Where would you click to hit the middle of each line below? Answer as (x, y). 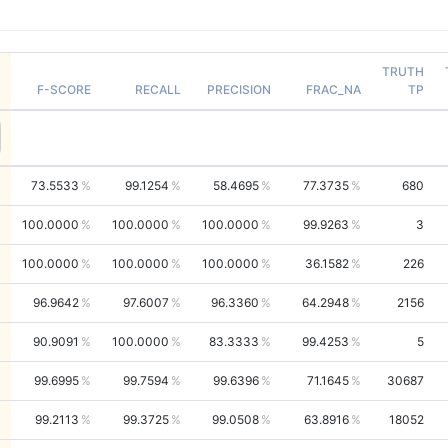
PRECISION (238, 89)
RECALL (157, 89)
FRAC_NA (333, 89)
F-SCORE (63, 89)
